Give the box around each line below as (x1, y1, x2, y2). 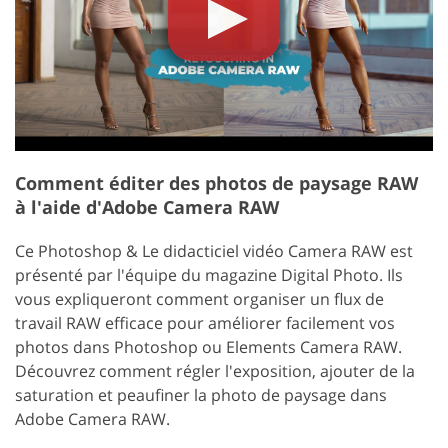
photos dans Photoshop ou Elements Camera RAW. (15, 336, 402, 359)
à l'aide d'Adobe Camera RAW (15, 195, 279, 220)
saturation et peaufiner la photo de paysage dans (15, 384, 387, 407)
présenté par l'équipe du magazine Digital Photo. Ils (15, 264, 403, 287)
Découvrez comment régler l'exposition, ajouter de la (15, 360, 415, 383)
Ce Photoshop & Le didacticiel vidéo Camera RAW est (15, 240, 413, 263)
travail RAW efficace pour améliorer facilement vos (15, 312, 395, 335)
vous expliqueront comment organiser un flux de (15, 288, 384, 311)
